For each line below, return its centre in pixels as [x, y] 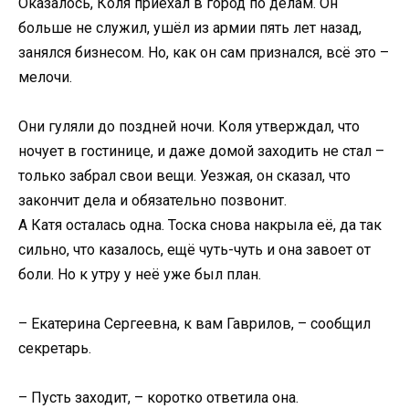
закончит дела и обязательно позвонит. [152, 200]
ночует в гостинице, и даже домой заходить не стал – [201, 151]
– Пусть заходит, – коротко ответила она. [158, 398]
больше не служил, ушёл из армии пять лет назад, [190, 27]
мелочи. [45, 77]
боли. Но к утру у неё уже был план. [140, 274]
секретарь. [55, 349]
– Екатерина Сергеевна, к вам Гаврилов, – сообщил [194, 324]
